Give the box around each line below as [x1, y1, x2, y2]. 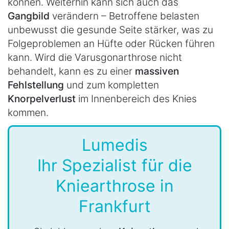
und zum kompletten [64, 79, 159, 91]
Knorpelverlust [8, 93, 76, 105]
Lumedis [81, 135, 148, 155]
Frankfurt [78, 196, 151, 217]
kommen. [8, 106, 49, 119]
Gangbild [8, 10, 50, 22]
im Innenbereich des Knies [76, 93, 197, 105]
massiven [135, 65, 179, 78]
